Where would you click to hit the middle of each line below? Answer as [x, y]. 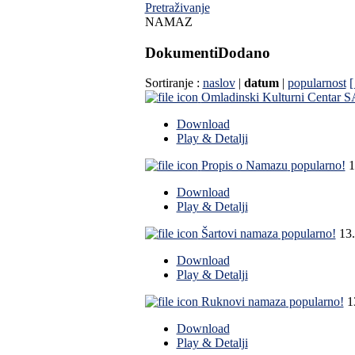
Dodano [244, 52]
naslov [219, 83]
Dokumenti [181, 52]
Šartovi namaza [239, 234]
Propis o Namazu [244, 166]
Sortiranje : [174, 83]
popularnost [317, 83]
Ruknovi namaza [243, 302]
